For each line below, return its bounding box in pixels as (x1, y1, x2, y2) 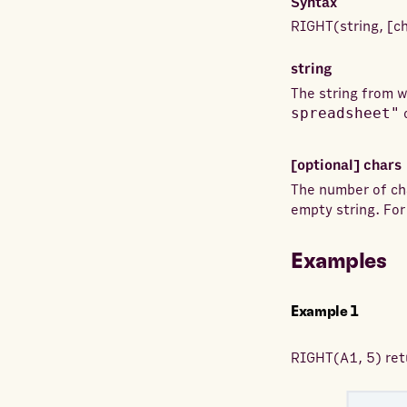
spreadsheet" (291, 104, 400, 122)
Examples (291, 251, 387, 273)
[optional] (291, 156, 363, 174)
